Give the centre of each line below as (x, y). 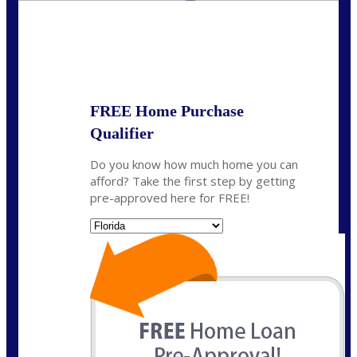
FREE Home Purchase (167, 111)
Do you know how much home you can (194, 165)
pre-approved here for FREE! (170, 198)
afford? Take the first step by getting (193, 181)
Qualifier (122, 133)
